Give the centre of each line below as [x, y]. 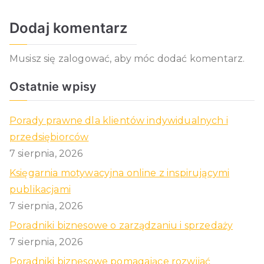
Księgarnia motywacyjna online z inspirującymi [120, 173]
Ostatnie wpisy [53, 87]
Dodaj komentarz [69, 28]
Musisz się [34, 59]
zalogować [84, 59]
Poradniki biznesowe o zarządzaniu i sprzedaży [121, 226]
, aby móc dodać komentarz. [177, 59]
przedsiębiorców [49, 137]
